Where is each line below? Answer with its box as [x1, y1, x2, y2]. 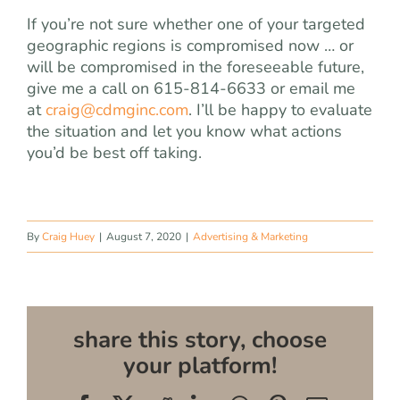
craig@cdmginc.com [46, 99, 188, 121]
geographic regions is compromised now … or [27, 35, 354, 56]
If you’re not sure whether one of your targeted [27, 13, 365, 35]
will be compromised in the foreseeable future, [27, 56, 364, 78]
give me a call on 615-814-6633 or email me [27, 78, 355, 99]
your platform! [123, 349, 277, 381]
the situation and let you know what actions [27, 121, 342, 142]
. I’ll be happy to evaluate [188, 99, 372, 121]
